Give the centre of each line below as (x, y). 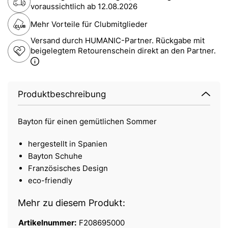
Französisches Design (68, 168)
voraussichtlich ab (64, 6)
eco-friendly (50, 181)
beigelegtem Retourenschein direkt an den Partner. (123, 51)
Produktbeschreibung (62, 94)
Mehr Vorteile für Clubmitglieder (89, 24)
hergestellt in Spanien (68, 144)
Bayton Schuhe (55, 156)
